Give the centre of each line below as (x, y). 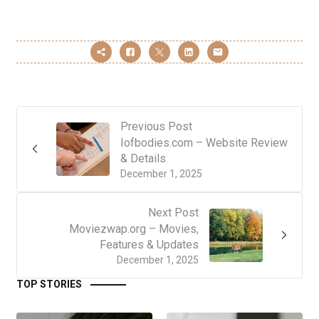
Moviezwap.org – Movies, (134, 229)
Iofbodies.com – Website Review (204, 142)
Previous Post (156, 126)
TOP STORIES (49, 284)
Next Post (173, 212)
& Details (143, 158)
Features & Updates (149, 244)
